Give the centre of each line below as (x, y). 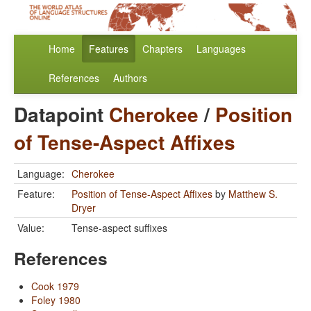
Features (109, 49)
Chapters (162, 49)
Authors (130, 78)
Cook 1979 (55, 286)
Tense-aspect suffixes (119, 228)
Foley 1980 (56, 300)
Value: (31, 228)
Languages (221, 49)
